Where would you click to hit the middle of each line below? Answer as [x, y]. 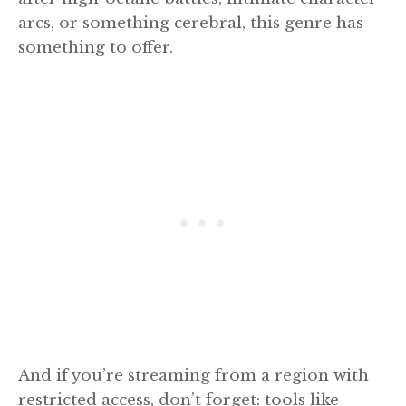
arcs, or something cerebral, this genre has [191, 23]
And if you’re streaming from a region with [193, 376]
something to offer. [96, 47]
